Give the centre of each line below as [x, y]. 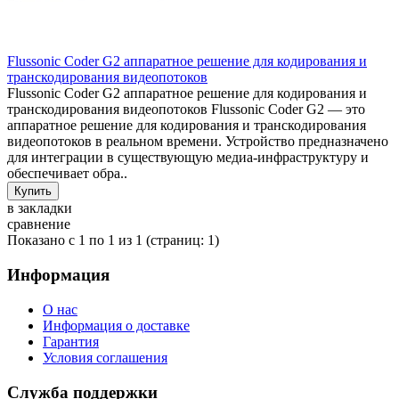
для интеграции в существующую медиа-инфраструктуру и [188, 158]
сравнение [39, 224]
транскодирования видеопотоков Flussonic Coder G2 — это [186, 110]
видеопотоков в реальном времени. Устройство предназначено [198, 142]
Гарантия [71, 341]
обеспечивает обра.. [67, 174]
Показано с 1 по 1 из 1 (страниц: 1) [113, 240]
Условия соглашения [105, 357]
